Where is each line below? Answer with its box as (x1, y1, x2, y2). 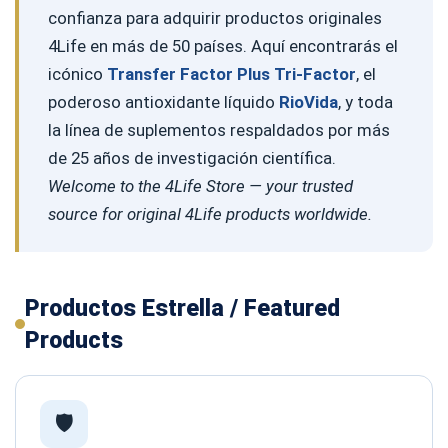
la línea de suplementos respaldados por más (47, 119, 390, 140)
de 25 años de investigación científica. (47, 147, 336, 168)
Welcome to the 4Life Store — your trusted (47, 175, 353, 196)
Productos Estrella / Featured (25, 293, 340, 322)
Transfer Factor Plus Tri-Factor (106, 63, 356, 84)
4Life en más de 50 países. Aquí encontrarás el (47, 35, 398, 56)
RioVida (278, 91, 338, 112)
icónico (47, 63, 107, 84)
